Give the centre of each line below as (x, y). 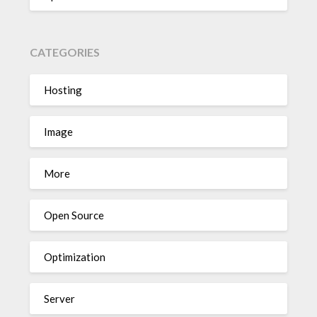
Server (60, 298)
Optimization (75, 257)
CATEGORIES (65, 52)
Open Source (74, 215)
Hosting (63, 90)
